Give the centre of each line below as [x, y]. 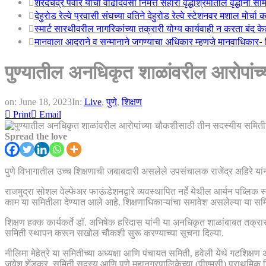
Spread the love [36, 136]
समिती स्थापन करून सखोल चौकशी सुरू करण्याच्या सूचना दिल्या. [114, 233]
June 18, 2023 [45, 102]
